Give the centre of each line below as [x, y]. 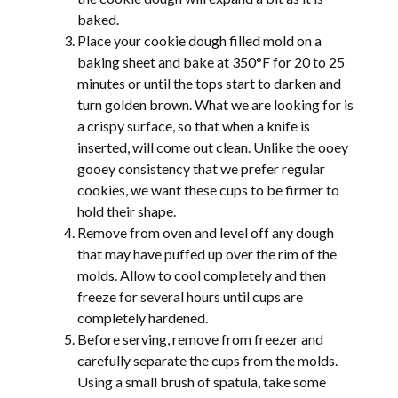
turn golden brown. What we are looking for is [216, 104]
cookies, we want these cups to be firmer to [209, 189]
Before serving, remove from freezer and [201, 338]
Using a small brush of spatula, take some [202, 381]
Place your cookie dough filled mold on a [200, 40]
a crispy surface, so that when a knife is [194, 125]
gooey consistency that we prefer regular [202, 168]
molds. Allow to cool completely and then [202, 275]
